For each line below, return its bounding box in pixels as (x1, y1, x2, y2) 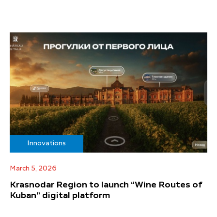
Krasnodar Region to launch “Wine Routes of (10, 180, 202, 189)
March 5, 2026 (10, 165, 57, 172)
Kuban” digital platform (10, 191, 110, 200)
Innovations (27, 139, 66, 147)
